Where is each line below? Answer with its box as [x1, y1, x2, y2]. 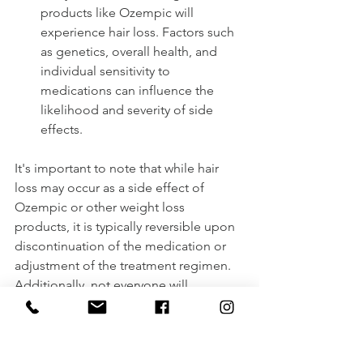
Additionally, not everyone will [15, 276, 191, 293]
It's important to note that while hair [15, 160, 222, 176]
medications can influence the [41, 82, 217, 98]
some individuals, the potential [15, 315, 195, 331]
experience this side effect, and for [15, 296, 218, 312]
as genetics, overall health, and [41, 43, 220, 59]
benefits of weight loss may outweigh [15, 335, 233, 351]
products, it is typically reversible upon [15, 218, 238, 234]
